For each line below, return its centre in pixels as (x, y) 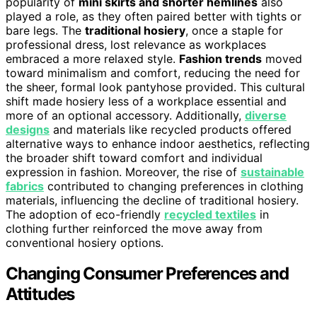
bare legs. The (45, 30)
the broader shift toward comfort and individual (134, 157)
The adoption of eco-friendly (85, 214)
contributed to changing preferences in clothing (174, 186)
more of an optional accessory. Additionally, (125, 115)
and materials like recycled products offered (171, 129)
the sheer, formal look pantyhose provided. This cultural (155, 87)
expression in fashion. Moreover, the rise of (123, 172)
